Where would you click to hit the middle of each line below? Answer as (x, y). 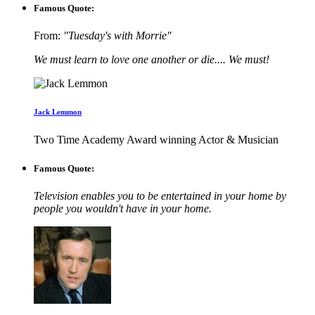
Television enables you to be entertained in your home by (160, 196)
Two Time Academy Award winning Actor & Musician (156, 139)
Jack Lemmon (58, 111)
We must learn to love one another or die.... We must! (152, 59)
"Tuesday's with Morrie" (117, 35)
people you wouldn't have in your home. (123, 209)
